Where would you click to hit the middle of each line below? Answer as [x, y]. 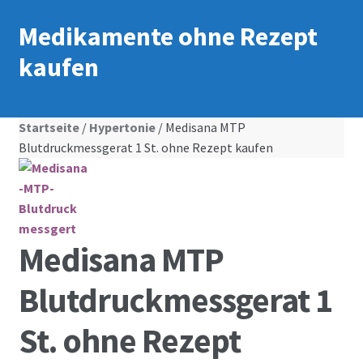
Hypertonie [122, 128]
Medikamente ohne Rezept [168, 36]
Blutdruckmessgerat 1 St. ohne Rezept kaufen [145, 148]
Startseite [49, 128]
